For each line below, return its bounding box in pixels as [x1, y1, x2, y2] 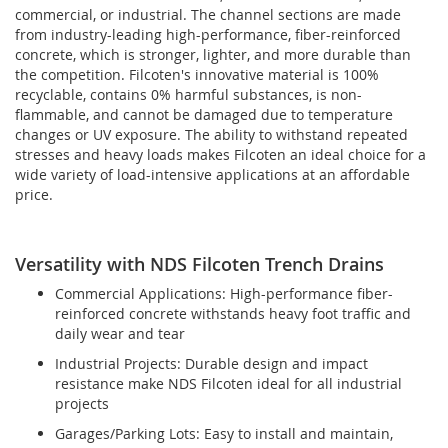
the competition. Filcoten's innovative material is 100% [15, 64, 379, 84]
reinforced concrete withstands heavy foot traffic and [55, 303, 411, 323]
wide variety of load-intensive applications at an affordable [15, 164, 410, 184]
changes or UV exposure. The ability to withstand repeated [15, 124, 408, 144]
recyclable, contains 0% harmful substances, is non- [15, 84, 362, 104]
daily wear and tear [55, 323, 185, 343]
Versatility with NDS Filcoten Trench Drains [15, 251, 384, 276]
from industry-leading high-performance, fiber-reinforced [15, 24, 401, 44]
